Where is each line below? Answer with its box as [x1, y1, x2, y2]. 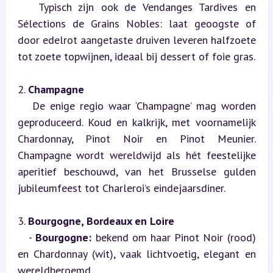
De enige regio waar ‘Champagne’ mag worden [17, 98, 32, 113]
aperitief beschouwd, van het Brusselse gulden [17, 164, 256, 179]
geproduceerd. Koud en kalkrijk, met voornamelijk [17, 115, 256, 129]
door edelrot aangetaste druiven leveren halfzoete [17, 32, 256, 47]
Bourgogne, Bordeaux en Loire [27, 213, 174, 228]
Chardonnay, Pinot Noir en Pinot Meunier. [17, 131, 256, 146]
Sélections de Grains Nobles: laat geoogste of [17, 16, 256, 30]
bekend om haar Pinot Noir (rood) [91, 230, 256, 244]
